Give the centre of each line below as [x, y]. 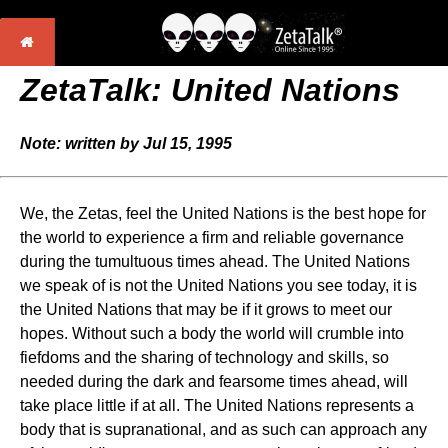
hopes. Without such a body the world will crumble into [212, 333]
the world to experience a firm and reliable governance [212, 237]
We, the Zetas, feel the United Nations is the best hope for [223, 213]
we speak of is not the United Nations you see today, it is [218, 285]
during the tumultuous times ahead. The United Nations [215, 261]
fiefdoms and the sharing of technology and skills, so [204, 357]
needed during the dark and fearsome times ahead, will [214, 381]
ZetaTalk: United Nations [210, 90]
